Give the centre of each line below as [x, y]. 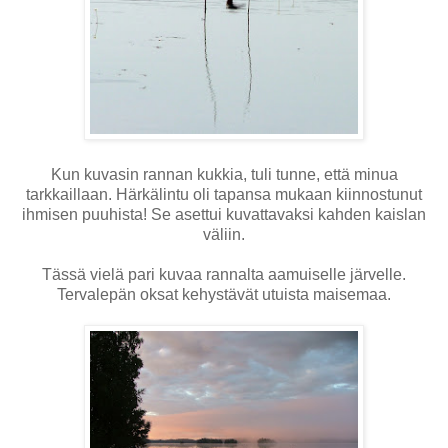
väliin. [224, 234]
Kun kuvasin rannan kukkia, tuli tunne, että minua [224, 174]
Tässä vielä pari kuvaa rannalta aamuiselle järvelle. [224, 274]
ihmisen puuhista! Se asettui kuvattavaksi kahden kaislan [224, 214]
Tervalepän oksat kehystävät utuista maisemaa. [224, 294]
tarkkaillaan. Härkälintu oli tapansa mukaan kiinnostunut [224, 194]
